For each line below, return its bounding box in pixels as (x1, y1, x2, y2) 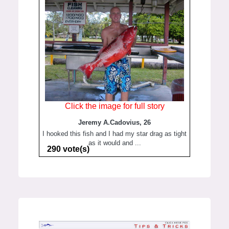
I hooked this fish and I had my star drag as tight (42, 130, 187, 138)
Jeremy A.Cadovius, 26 (78, 119, 151, 127)
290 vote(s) (47, 145, 89, 154)
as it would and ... (88, 139, 141, 147)
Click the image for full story (64, 102, 165, 111)
